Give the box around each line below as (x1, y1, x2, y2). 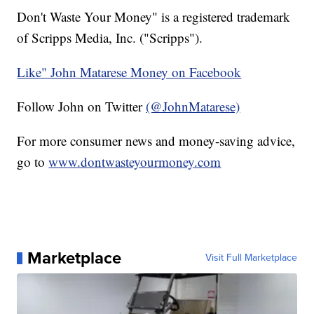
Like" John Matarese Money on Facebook (17, 63, 242, 81)
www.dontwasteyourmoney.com (48, 153, 221, 171)
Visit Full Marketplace (205, 250, 297, 266)
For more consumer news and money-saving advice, (17, 132, 296, 150)
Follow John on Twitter (17, 97, 146, 116)
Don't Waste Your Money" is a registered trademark (17, 8, 291, 26)
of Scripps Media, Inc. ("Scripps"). (17, 29, 203, 47)
